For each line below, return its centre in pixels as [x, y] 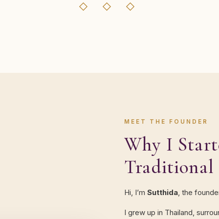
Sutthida [163, 192]
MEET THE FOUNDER [166, 121]
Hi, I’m [136, 192]
